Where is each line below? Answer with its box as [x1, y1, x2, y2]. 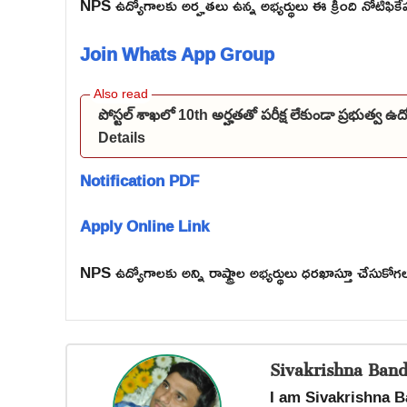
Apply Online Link [80, 211, 209, 241]
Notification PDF [80, 164, 199, 195]
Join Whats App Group [80, 35, 274, 71]
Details [98, 129, 145, 145]
